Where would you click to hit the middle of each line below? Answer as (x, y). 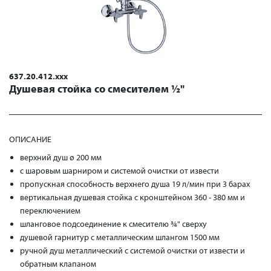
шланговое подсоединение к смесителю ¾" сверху (114, 224)
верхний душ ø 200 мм (61, 157)
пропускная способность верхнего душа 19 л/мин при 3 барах (135, 184)
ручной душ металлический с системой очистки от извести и (133, 250)
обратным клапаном (58, 264)
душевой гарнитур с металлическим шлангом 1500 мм (120, 237)
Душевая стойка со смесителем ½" (97, 89)
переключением (51, 211)
